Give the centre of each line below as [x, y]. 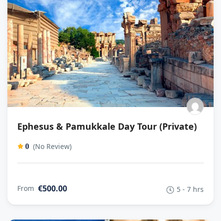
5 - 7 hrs [190, 189]
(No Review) [52, 147]
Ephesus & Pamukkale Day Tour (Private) [107, 127]
